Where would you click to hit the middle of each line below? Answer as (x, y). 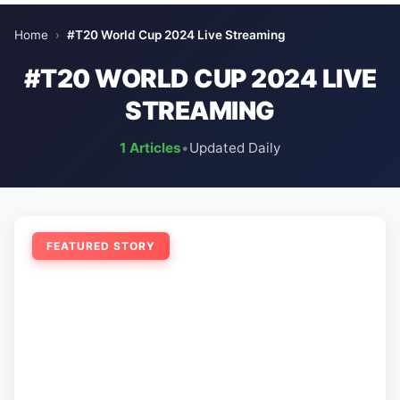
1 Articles (150, 148)
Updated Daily (235, 148)
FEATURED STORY (101, 246)
